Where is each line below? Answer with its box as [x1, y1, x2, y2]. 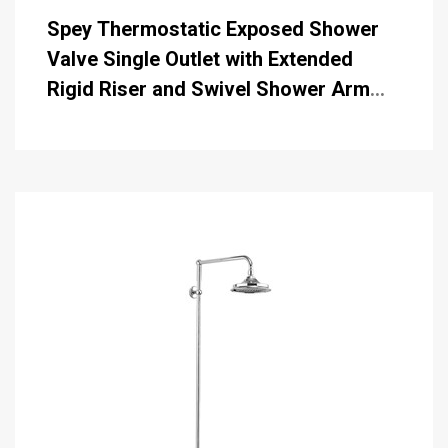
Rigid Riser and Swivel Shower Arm [47, 76, 370, 101]
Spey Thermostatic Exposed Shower [47, 16, 309, 41]
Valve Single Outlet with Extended [47, 46, 353, 71]
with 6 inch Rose [47, 106, 196, 131]
